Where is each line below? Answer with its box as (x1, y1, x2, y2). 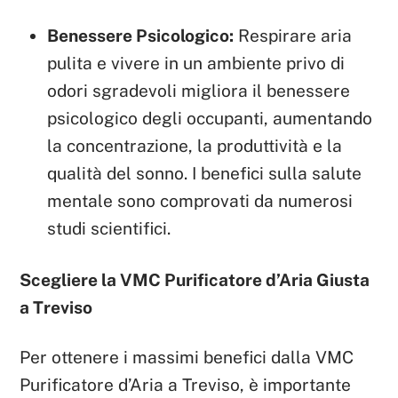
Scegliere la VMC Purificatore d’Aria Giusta (20, 270, 370, 291)
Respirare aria (234, 26, 353, 46)
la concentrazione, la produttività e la (47, 136, 343, 156)
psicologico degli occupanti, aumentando (47, 108, 373, 129)
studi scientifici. (47, 219, 171, 239)
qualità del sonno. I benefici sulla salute (47, 163, 362, 184)
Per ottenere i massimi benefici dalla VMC (20, 346, 354, 367)
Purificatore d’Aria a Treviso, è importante (20, 374, 352, 394)
